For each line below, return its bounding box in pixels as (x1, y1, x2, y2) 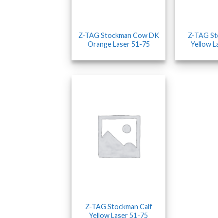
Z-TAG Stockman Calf (85, 202, 152, 211)
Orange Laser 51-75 (87, 40, 150, 49)
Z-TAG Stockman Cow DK (78, 31, 159, 40)
